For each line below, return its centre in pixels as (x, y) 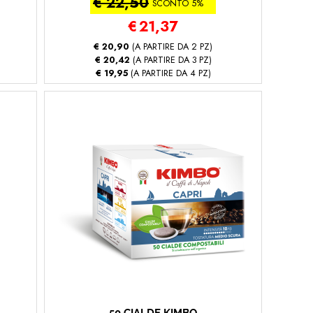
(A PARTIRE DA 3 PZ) (170, 60)
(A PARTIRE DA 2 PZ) (171, 46)
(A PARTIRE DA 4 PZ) (169, 73)
